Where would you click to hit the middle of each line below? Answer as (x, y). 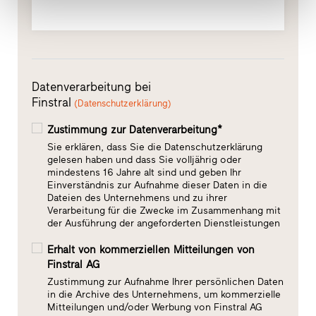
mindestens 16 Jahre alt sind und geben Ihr (144, 172)
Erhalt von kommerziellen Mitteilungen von (151, 249)
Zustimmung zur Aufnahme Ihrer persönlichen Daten (165, 281)
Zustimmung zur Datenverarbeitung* (136, 129)
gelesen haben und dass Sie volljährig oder (144, 159)
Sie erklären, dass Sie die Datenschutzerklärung (154, 147)
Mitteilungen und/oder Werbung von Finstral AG (154, 307)
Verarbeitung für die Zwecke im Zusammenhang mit (164, 210)
